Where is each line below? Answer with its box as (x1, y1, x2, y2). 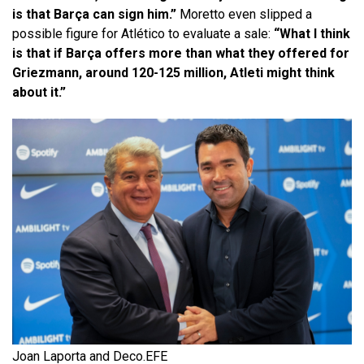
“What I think (274, 25, 350, 41)
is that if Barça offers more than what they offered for (12, 45, 349, 61)
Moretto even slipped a (180, 6, 312, 22)
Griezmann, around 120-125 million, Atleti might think (12, 64, 335, 80)
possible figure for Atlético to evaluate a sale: (12, 25, 274, 41)
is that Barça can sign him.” (12, 6, 180, 22)
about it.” (12, 84, 66, 100)
